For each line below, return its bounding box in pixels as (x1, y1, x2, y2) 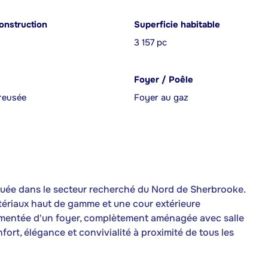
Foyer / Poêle (134, 74, 193, 86)
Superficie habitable (134, 19, 220, 31)
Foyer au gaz (134, 92, 188, 103)
